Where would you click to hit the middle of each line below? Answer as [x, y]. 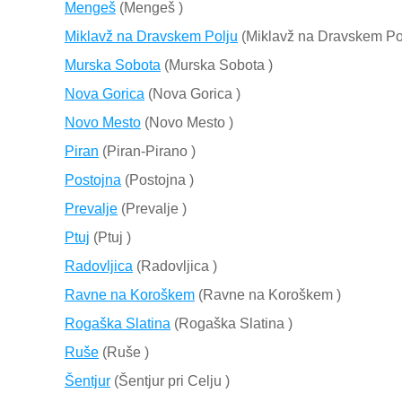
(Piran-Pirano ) [147, 152]
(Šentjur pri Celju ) [170, 381]
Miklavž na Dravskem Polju [151, 37]
